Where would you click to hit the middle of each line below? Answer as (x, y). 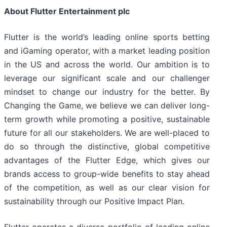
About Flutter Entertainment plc (67, 11)
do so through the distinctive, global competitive (107, 147)
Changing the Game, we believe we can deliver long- (107, 106)
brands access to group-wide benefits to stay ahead (107, 174)
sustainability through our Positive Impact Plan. (94, 201)
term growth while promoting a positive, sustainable (107, 119)
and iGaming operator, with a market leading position (107, 51)
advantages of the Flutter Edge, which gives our (107, 160)
